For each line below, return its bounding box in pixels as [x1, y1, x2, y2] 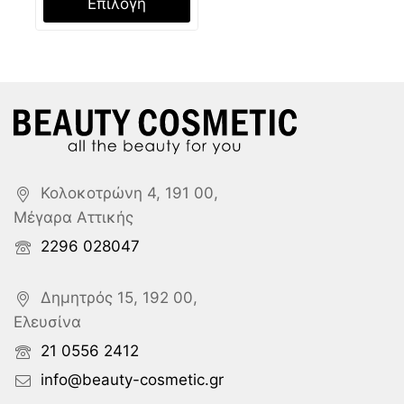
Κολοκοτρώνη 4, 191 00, [41, 184, 218, 203]
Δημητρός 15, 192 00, [41, 289, 197, 308]
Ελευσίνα [14, 313, 81, 332]
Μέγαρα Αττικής [14, 208, 133, 227]
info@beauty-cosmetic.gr [41, 371, 224, 390]
